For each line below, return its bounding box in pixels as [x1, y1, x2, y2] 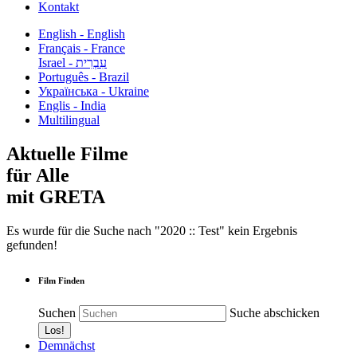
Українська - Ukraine [38, 84, 149, 98]
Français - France [38, 41, 125, 55]
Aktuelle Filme [6, 143, 128, 164]
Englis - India [38, 99, 106, 112]
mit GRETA [6, 186, 105, 207]
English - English [38, 27, 125, 41]
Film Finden [38, 275, 84, 285]
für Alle [6, 164, 69, 186]
